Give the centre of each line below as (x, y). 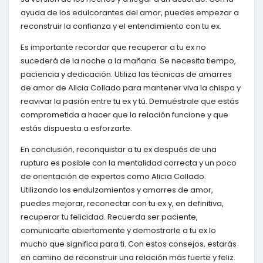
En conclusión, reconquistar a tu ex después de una (119, 150)
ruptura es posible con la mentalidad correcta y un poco (129, 163)
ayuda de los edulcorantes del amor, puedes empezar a (130, 13)
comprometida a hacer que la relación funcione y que (124, 115)
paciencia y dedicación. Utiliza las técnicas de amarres (126, 75)
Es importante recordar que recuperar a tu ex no (113, 48)
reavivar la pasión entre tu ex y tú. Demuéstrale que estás (130, 102)
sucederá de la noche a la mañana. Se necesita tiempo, (128, 61)
